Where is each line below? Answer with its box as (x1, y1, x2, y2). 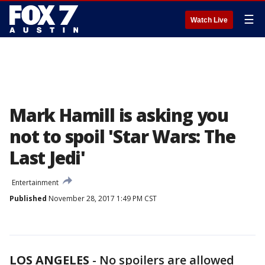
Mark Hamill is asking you (9, 103, 228, 127)
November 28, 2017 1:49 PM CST (47, 193, 157, 203)
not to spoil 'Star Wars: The (9, 124, 235, 148)
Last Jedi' (9, 146, 86, 170)
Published (9, 193, 47, 203)
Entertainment (12, 177, 59, 188)
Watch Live (190, 16, 228, 24)
